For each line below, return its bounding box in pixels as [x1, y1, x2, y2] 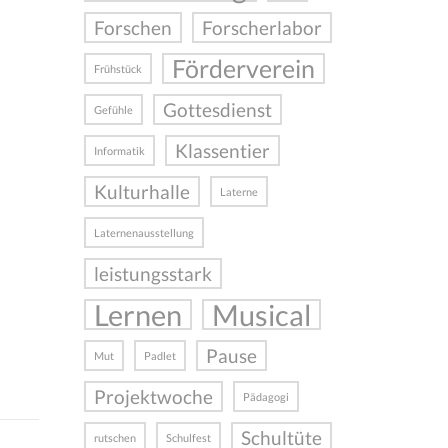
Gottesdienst [162, 98, 272, 122]
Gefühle [93, 103, 133, 117]
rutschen [93, 431, 136, 445]
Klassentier [174, 139, 270, 163]
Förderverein [171, 54, 315, 84]
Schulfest [165, 431, 211, 445]
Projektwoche [93, 385, 213, 409]
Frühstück [93, 62, 142, 76]
